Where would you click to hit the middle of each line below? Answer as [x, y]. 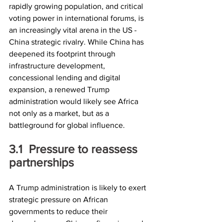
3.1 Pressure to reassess [16, 149]
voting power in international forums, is [77, 18]
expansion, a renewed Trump [60, 89]
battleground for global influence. [67, 125]
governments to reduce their [59, 211]
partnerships [41, 162]
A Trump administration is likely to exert [79, 187]
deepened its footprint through [63, 54]
